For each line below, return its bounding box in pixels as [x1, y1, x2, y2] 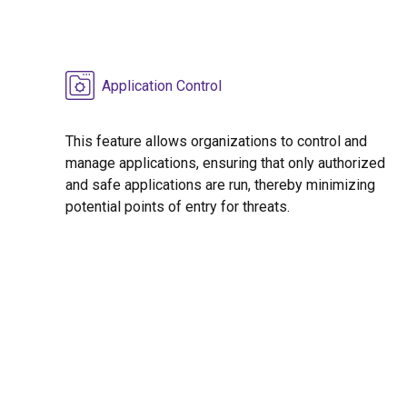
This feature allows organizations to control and [65, 133, 367, 151]
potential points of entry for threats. [65, 198, 290, 216]
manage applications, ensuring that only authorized [65, 154, 385, 173]
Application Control [102, 77, 222, 95]
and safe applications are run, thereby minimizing [65, 176, 375, 194]
